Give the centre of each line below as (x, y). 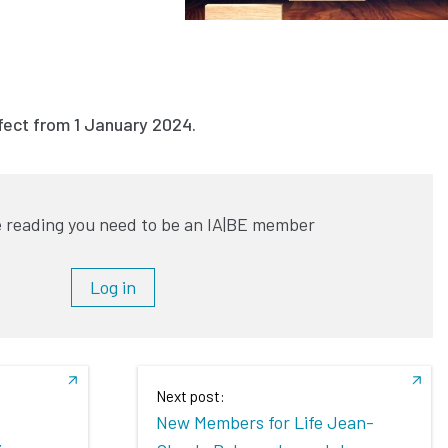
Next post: (191, 396)
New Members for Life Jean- (265, 422)
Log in (113, 287)
